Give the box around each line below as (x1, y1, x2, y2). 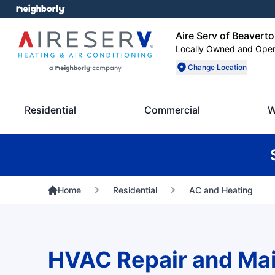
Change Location (188, 63, 247, 72)
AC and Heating (188, 185, 253, 195)
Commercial (144, 104, 200, 116)
